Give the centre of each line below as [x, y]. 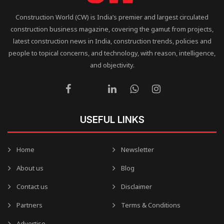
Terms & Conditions [150, 205]
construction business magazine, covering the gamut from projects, [112, 29]
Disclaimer [136, 186]
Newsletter [137, 149]
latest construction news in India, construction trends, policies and [112, 41]
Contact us [32, 186]
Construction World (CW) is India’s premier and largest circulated [112, 17]
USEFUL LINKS [112, 119]
